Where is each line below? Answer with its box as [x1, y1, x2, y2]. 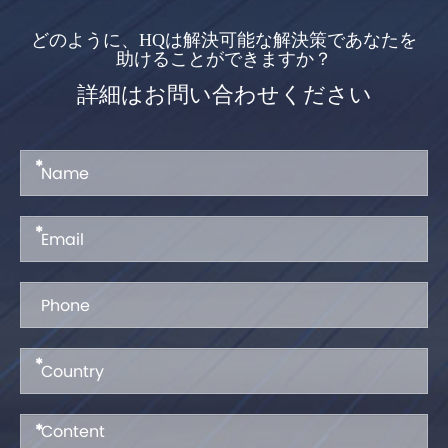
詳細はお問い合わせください [76, 79, 372, 111]
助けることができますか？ [116, 49, 332, 70]
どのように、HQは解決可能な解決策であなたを [31, 30, 417, 51]
